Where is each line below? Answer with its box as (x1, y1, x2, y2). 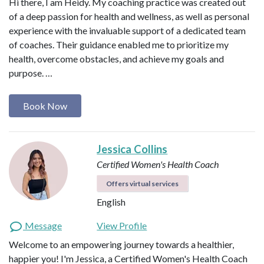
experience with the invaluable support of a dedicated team (9, 25, 246, 37)
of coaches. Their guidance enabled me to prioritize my (9, 39, 229, 51)
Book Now (23, 100, 67, 111)
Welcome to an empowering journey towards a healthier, (9, 238, 234, 250)
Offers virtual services (106, 179, 179, 188)
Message (23, 219, 62, 231)
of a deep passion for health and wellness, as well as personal (9, 11, 249, 22)
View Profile (97, 219, 147, 231)
